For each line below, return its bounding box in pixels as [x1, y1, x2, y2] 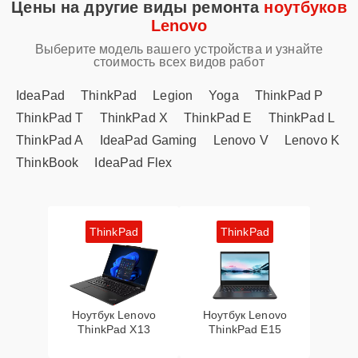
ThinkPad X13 [78, 323, 150, 336]
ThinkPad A [16, 133, 84, 147]
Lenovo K [284, 133, 340, 147]
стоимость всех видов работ [93, 55, 265, 69]
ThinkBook [16, 156, 79, 169]
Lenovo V [213, 133, 268, 147]
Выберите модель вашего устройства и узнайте [34, 42, 324, 56]
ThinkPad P [254, 89, 324, 102]
